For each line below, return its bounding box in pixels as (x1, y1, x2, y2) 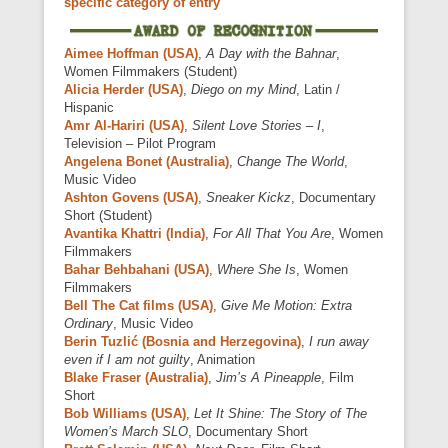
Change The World (237, 153, 344, 169)
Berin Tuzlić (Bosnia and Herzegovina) (64, 333, 301, 349)
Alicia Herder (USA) (64, 81, 183, 97)
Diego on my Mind (191, 81, 296, 97)
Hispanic (64, 99, 114, 115)
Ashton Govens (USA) (64, 189, 198, 205)
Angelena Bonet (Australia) (64, 153, 229, 169)
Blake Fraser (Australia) (64, 369, 208, 385)
